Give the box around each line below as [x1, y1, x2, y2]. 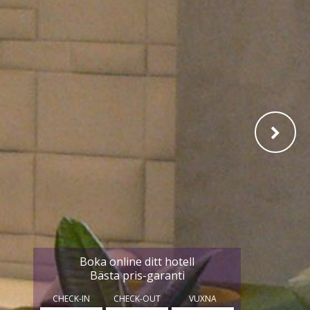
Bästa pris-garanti [89, 267, 185, 283]
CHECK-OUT [113, 292, 161, 304]
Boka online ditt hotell [80, 253, 194, 269]
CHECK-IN [53, 292, 90, 304]
